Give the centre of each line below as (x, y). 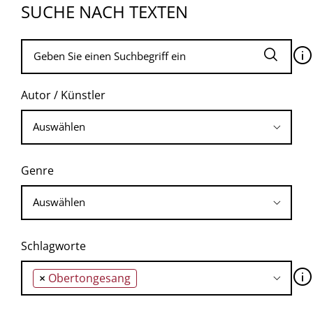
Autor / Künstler (63, 95)
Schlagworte (53, 246)
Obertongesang (89, 278)
